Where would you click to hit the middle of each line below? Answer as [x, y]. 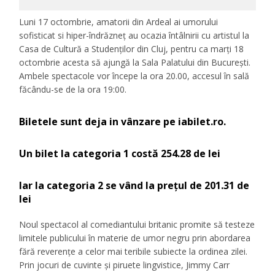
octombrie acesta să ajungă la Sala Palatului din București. [135, 63]
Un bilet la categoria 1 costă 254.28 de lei [120, 154]
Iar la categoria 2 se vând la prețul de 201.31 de [134, 186]
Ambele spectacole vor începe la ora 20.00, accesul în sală [134, 76]
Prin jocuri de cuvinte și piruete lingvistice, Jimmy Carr [125, 265]
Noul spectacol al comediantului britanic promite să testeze [137, 225]
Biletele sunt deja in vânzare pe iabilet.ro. [123, 122]
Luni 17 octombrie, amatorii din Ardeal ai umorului [119, 22]
